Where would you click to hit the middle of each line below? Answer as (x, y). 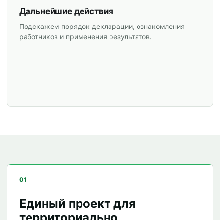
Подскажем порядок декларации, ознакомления (102, 26)
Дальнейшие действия (66, 11)
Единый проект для (77, 204)
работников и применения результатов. (85, 37)
